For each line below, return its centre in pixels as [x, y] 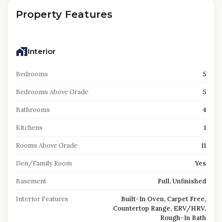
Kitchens [29, 128]
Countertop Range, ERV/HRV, [160, 208]
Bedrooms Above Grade [52, 92]
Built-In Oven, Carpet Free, [164, 199]
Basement [31, 181]
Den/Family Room [44, 163]
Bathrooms [33, 110]
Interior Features [42, 199]
